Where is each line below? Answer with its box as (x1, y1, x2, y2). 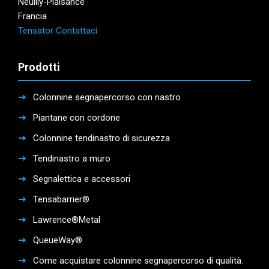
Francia (18, 11, 47, 22)
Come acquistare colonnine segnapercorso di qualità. (33, 255, 243, 267)
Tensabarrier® (33, 194, 89, 205)
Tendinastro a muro (33, 153, 110, 165)
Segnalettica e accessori (33, 174, 130, 185)
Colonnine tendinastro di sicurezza (33, 133, 170, 144)
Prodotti (18, 61, 60, 74)
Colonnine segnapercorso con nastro (33, 92, 181, 103)
